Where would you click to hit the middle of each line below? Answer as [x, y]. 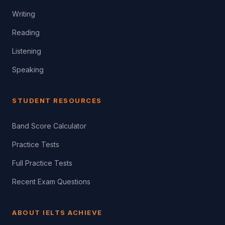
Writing [24, 14]
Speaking [28, 70]
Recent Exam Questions [51, 182]
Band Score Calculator [49, 126]
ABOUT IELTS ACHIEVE [57, 212]
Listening [27, 51]
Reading [26, 32]
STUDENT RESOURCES [57, 100]
